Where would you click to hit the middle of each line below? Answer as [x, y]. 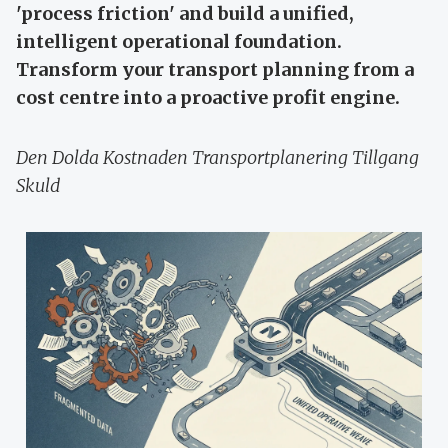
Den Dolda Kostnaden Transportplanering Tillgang [217, 157]
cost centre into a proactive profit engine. [208, 97]
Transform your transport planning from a [215, 69]
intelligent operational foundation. [179, 41]
